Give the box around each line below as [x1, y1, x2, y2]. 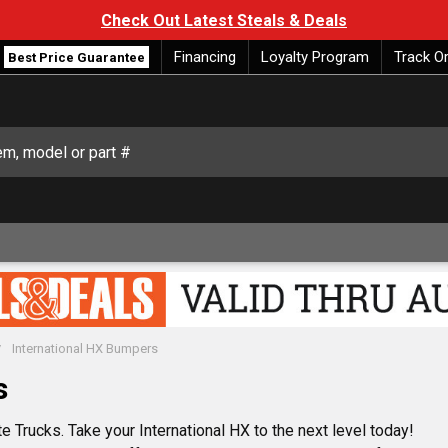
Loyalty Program [261, 48, 369, 66]
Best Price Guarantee [8, 50, 145, 65]
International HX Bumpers [12, 341, 158, 357]
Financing [174, 48, 236, 66]
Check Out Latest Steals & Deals [101, 11, 347, 31]
